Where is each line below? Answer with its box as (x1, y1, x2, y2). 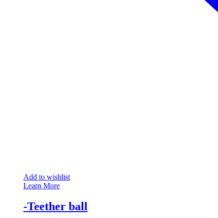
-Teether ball (23, 200, 88, 213)
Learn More (23, 181, 60, 190)
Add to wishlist (23, 172, 70, 181)
